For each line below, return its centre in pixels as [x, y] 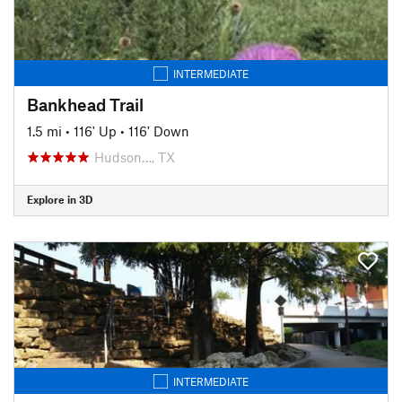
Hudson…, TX [135, 157]
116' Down [159, 131]
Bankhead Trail [85, 104]
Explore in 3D [60, 199]
